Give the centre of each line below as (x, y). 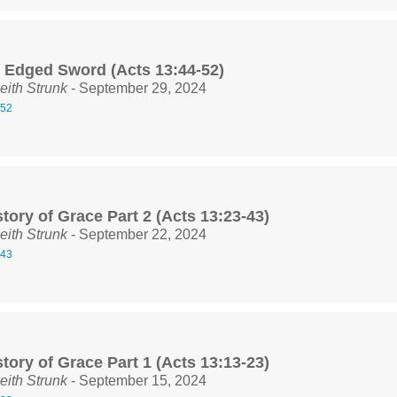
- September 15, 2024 (137, 380)
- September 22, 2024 (137, 234)
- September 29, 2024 (137, 88)
